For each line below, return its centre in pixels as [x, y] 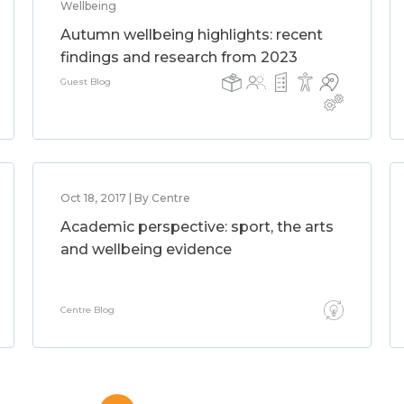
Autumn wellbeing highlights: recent [191, 35]
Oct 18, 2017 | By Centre [125, 198]
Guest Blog [85, 82]
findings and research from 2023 [179, 57]
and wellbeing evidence [146, 249]
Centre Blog [87, 310]
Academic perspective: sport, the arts [197, 227]
